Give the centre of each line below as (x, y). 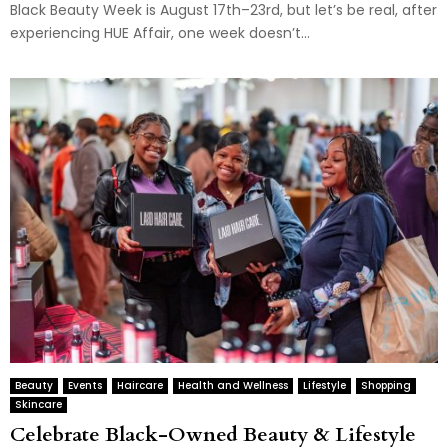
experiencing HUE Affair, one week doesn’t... (160, 32)
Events (85, 386)
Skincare (38, 405)
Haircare (140, 386)
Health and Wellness (233, 386)
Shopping (386, 386)
